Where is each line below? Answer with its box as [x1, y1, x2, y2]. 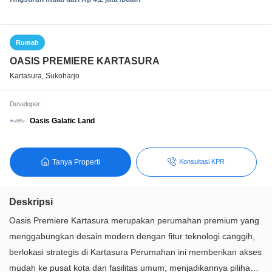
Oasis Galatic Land [30, 116, 95, 125]
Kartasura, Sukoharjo [10, 72, 80, 80]
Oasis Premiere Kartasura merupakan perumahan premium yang [9, 216, 259, 226]
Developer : [10, 100, 44, 107]
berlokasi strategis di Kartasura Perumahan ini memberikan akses [9, 247, 262, 257]
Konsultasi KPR [179, 158, 225, 166]
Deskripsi [9, 197, 53, 208]
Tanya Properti [52, 157, 100, 166]
